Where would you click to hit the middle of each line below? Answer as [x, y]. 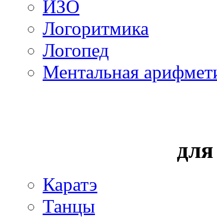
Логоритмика [96, 29]
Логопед [76, 50]
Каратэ [70, 185]
